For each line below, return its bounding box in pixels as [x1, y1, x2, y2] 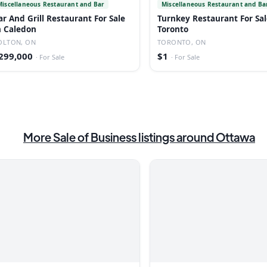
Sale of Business [53, 129, 136, 144]
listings [136, 129, 175, 144]
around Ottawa [176, 129, 255, 144]
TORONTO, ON [157, 38, 206, 46]
